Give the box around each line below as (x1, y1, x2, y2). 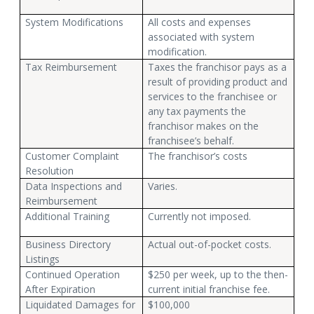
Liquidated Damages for (25, 297, 136, 311)
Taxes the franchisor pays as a (148, 60, 287, 74)
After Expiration (25, 282, 96, 296)
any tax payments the (148, 104, 247, 118)
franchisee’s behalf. (148, 133, 235, 147)
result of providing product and (148, 74, 288, 88)
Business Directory (25, 237, 111, 251)
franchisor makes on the (148, 118, 259, 132)
